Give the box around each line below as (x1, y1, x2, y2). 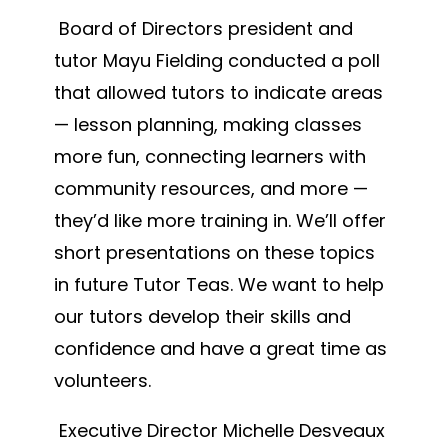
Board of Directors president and (58, 16, 353, 42)
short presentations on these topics (53, 240, 375, 266)
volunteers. (53, 368, 151, 394)
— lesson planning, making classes (53, 112, 362, 138)
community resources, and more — (53, 176, 368, 202)
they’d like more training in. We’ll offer (53, 208, 386, 234)
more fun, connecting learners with (53, 144, 366, 170)
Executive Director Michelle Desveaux (58, 418, 385, 444)
